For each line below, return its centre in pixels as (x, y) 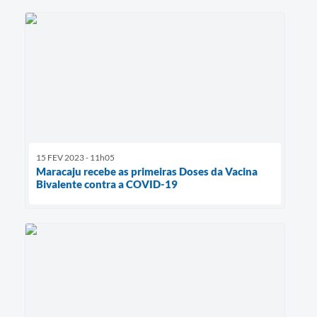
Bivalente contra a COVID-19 (107, 184)
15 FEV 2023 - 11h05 (75, 158)
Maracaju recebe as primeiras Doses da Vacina (147, 172)
